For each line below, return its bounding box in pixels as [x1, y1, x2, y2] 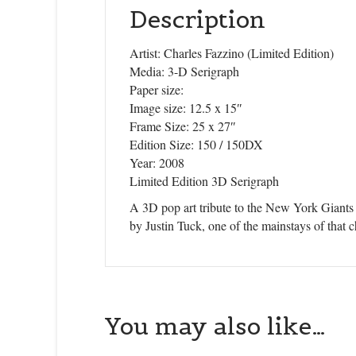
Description [130, 4, 265, 34]
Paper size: [130, 81, 184, 98]
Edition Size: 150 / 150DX [130, 136, 263, 153]
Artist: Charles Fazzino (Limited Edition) [130, 44, 334, 61]
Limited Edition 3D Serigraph [130, 172, 279, 189]
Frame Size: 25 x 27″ [130, 118, 236, 134]
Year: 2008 [130, 154, 184, 171]
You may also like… [105, 311, 326, 341]
